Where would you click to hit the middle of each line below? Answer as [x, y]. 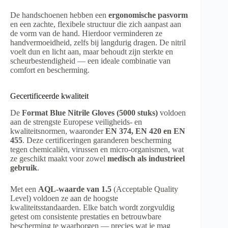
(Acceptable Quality [145, 189]
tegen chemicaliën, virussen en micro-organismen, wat [97, 149]
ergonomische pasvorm [148, 15]
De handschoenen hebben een [59, 15]
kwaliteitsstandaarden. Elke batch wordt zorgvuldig [92, 207]
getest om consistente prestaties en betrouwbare [86, 216]
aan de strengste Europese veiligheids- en [76, 122]
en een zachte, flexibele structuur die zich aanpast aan [96, 24]
